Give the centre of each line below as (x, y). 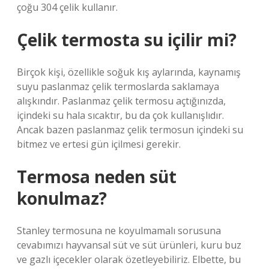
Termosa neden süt (97, 177)
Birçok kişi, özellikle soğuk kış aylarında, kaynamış (129, 72)
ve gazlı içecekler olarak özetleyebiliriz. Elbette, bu (129, 259)
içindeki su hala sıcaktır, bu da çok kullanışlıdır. (120, 115)
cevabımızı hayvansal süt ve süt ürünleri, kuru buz (129, 245)
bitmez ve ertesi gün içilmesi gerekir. (99, 144)
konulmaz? (62, 198)
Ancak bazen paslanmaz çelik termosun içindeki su (130, 130)
